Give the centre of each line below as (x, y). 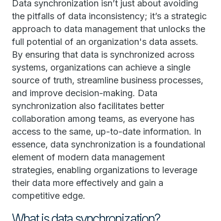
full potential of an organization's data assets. (105, 42)
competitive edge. (49, 196)
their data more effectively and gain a (88, 183)
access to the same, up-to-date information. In (107, 131)
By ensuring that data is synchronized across (103, 55)
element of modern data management (88, 157)
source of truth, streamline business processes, (108, 80)
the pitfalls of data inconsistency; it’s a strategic (109, 16)
